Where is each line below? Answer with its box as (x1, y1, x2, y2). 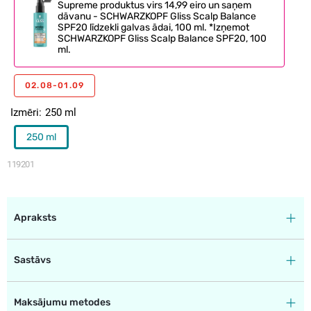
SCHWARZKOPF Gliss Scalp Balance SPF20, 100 (58, 32, 267, 44)
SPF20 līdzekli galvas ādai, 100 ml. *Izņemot (58, 21, 249, 33)
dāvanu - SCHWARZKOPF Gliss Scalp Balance (58, 10, 256, 22)
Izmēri (10, 106, 39, 119)
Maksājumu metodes (14, 296, 110, 308)
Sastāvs (14, 253, 51, 266)
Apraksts (14, 211, 56, 224)
